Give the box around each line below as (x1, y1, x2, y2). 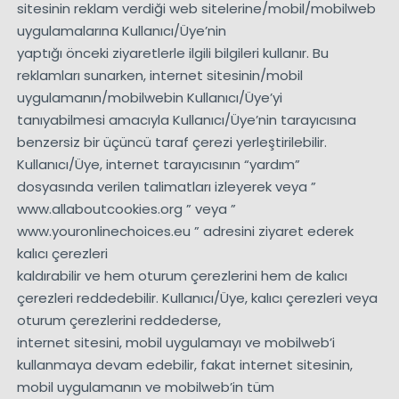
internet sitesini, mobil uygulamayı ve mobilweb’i (16, 333, 335, 353)
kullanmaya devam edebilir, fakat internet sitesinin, (16, 355, 353, 375)
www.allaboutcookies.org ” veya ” (16, 199, 236, 219)
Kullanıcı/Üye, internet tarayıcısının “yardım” (16, 155, 300, 175)
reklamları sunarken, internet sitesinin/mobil (16, 66, 303, 85)
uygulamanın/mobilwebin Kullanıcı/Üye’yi (16, 88, 282, 108)
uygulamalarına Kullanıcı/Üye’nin (16, 21, 226, 41)
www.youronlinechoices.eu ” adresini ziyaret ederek (16, 222, 354, 241)
